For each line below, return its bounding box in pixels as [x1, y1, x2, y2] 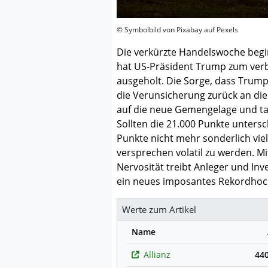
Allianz [144, 248, 170, 260]
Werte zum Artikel [122, 203, 196, 215]
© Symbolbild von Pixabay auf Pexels [117, 24, 238, 35]
